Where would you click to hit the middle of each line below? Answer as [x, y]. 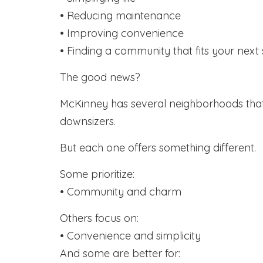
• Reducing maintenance [120, 16]
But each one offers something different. [158, 148]
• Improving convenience [122, 33]
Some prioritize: [97, 174]
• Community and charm [121, 192]
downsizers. [88, 121]
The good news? [100, 77]
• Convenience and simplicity [130, 236]
